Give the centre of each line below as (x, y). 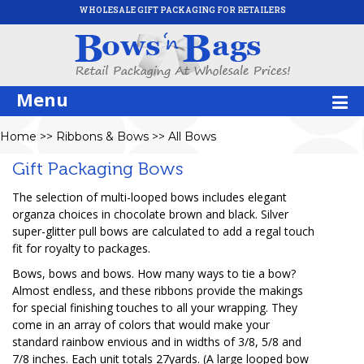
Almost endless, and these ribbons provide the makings (158, 290)
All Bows (192, 136)
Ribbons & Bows (102, 136)
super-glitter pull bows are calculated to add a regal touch (163, 231)
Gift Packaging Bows (97, 169)
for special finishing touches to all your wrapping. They (155, 308)
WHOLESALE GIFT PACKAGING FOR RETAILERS (182, 10)
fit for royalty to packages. (81, 248)
